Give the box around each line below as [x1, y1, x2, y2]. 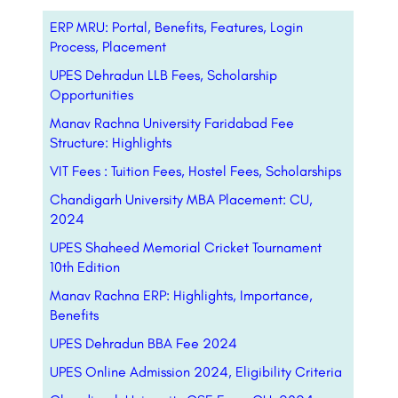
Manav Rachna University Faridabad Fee [50, 115, 294, 132]
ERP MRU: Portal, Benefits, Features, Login [50, 19, 303, 36]
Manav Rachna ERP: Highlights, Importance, [50, 287, 313, 305]
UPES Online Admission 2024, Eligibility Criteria [50, 363, 342, 381]
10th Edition [50, 259, 120, 276]
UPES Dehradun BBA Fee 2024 [50, 335, 237, 353]
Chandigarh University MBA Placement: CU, [50, 191, 313, 209]
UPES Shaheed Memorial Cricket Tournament [50, 239, 322, 257]
